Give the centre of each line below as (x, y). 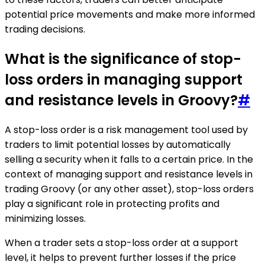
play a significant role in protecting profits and (112, 203)
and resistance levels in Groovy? (121, 100)
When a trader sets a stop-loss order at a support (122, 243)
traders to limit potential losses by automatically (118, 144)
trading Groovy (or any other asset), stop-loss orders (129, 189)
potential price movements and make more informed (130, 14)
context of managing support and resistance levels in (129, 174)
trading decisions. (45, 29)
